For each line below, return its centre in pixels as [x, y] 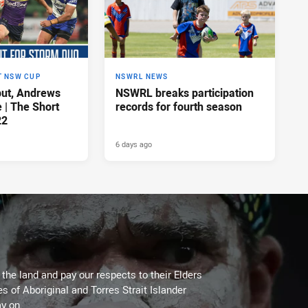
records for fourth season [179, 106]
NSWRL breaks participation [185, 92]
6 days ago [134, 144]
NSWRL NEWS [142, 76]
